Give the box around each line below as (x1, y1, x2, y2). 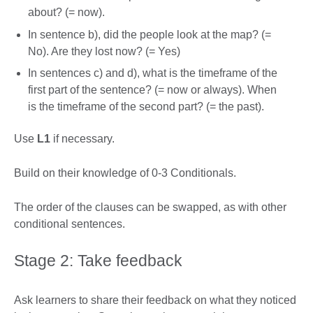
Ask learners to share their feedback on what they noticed (14, 294, 296, 307)
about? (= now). (28, 6, 108, 18)
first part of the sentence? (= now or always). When (28, 84, 277, 96)
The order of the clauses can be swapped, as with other (14, 201, 286, 214)
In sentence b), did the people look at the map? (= (28, 28, 271, 41)
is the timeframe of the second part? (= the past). (28, 101, 267, 113)
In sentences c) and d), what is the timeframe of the (28, 67, 277, 80)
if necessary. (50, 133, 117, 145)
